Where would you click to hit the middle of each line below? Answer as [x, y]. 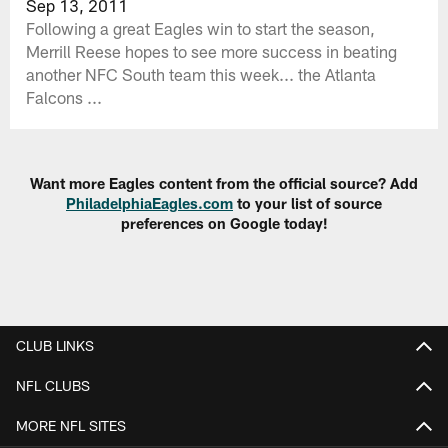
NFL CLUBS [53, 385]
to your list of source [307, 203]
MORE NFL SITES [71, 425]
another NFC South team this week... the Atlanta [201, 73]
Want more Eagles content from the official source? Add [224, 183]
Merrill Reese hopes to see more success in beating [212, 50]
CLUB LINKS [55, 345]
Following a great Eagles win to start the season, [201, 27]
